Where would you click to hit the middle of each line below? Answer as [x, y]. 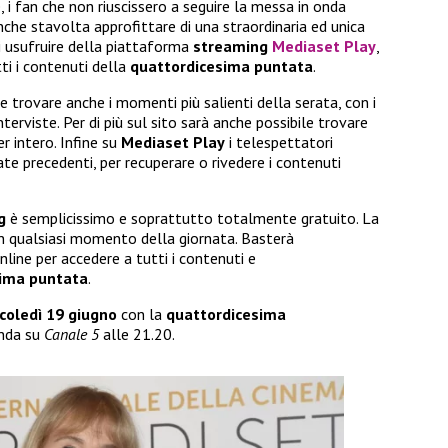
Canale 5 [71, 333]
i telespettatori [279, 141]
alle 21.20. [137, 333]
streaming [232, 45]
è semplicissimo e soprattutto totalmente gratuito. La [192, 217]
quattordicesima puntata [221, 65]
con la [141, 313]
